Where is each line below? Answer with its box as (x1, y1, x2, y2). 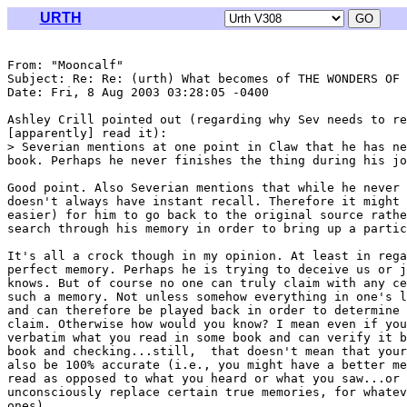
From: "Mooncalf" (7, 58, 131, 72)
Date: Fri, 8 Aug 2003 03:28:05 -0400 (7, 85, 269, 99)
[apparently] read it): (7, 126, 167, 140)
